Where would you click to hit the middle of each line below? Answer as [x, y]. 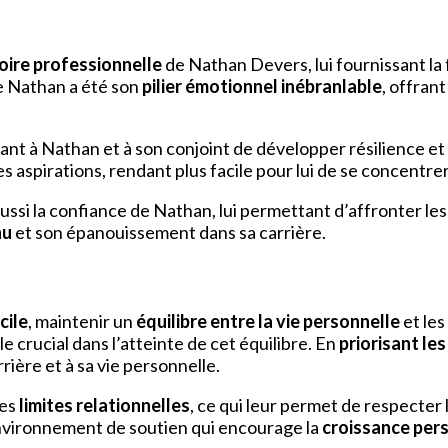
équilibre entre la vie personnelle [268, 321]
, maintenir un [82, 321]
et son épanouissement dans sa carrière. [169, 232]
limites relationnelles [104, 405]
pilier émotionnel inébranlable [262, 86]
